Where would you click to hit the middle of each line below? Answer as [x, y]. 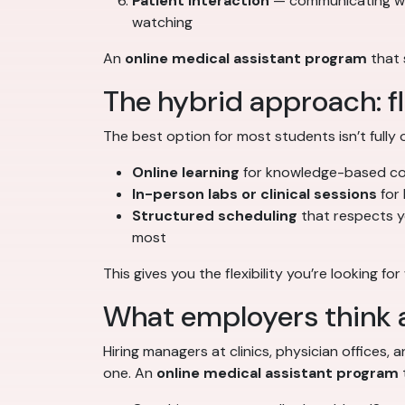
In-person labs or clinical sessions [254, 193]
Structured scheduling [215, 215]
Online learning [186, 172]
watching [162, 22]
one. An [130, 372]
